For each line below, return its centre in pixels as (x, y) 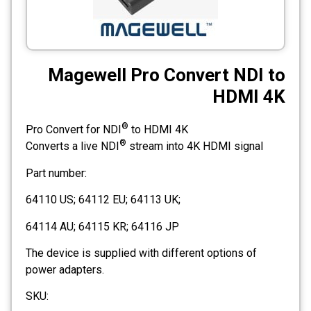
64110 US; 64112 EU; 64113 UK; (103, 200)
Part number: (56, 173)
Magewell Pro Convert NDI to (167, 75)
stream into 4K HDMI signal (195, 146)
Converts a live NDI (73, 146)
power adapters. (65, 269)
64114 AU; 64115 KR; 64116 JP (102, 226)
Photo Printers (194, 46)
